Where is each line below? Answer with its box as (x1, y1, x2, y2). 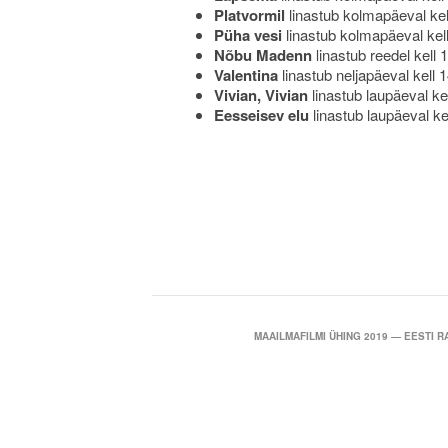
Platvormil (214, 4, 285, 26)
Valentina (214, 64, 278, 86)
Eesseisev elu (214, 104, 309, 126)
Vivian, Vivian (214, 84, 308, 106)
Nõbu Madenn (214, 44, 312, 66)
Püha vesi (214, 24, 282, 46)
